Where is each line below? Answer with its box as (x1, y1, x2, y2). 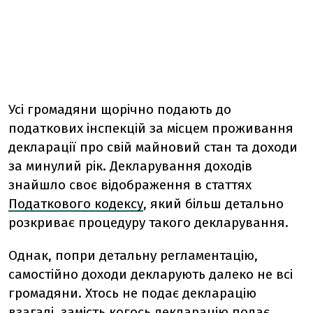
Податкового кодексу (8, 196, 143, 212)
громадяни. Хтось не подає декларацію (8, 285, 256, 301)
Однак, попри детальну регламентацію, (8, 247, 258, 263)
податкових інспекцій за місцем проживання (8, 120, 293, 136)
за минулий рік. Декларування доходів (8, 158, 252, 174)
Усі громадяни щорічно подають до (8, 101, 231, 117)
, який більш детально (143, 196, 284, 212)
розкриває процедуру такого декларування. (8, 214, 289, 231)
